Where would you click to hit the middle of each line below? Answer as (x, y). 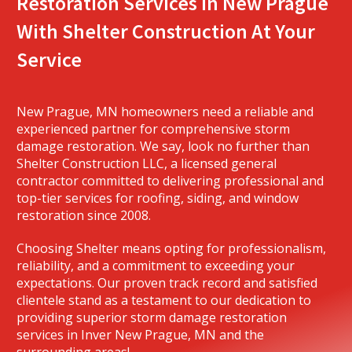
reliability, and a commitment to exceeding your (156, 266)
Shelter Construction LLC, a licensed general (147, 163)
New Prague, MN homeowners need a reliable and (165, 112)
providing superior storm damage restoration (152, 317)
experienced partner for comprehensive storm (153, 129)
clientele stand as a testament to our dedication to (164, 300)
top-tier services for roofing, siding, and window (158, 198)
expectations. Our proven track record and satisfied (167, 283)
